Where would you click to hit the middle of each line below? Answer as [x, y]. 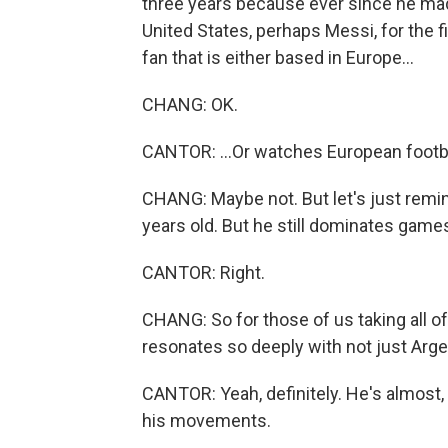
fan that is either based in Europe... [278, 58]
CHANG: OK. [190, 105]
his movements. [206, 421]
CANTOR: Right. [203, 273]
